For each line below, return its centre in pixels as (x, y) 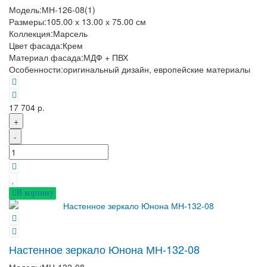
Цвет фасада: (36, 45)
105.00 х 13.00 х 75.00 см (96, 21)
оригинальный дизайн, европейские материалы (157, 69)
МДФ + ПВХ (106, 57)
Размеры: (28, 21)
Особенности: (36, 69)
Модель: (25, 9)
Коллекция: (31, 33)
